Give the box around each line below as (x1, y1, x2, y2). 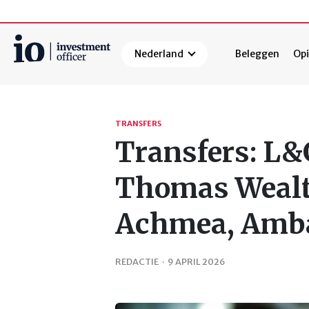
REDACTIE (115, 255, 159, 267)
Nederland (134, 48, 184, 61)
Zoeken (14, 81, 52, 95)
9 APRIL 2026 (168, 255, 225, 267)
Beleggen (235, 48, 280, 61)
